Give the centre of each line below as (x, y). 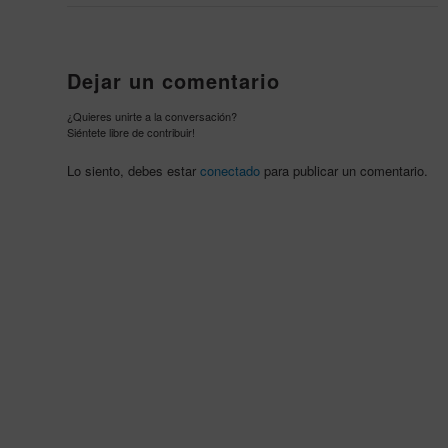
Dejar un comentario (173, 81)
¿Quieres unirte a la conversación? (152, 116)
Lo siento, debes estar (133, 171)
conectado (230, 171)
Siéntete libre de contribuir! (131, 132)
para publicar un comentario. (344, 171)
